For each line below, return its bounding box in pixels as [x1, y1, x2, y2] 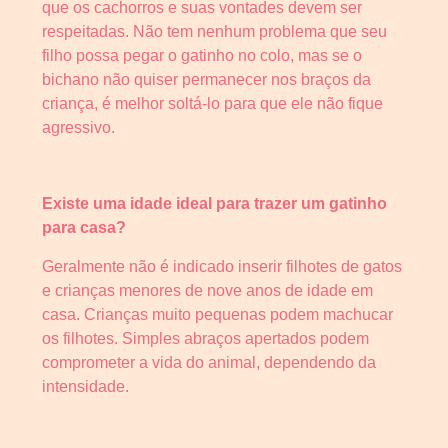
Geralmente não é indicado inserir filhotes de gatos [42, 257, 402, 275]
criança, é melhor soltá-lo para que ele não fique [42, 94, 383, 112]
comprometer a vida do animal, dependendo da [42, 353, 376, 371]
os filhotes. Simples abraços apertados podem [42, 329, 369, 347]
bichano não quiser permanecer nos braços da [42, 70, 371, 88]
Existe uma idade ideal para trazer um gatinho [42, 195, 387, 213]
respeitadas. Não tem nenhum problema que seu [42, 22, 387, 40]
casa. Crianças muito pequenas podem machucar [42, 305, 393, 323]
